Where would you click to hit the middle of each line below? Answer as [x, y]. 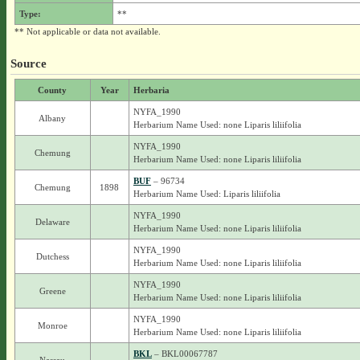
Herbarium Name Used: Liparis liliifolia [207, 194]
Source [28, 63]
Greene [52, 291]
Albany [53, 118]
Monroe [52, 325]
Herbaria [151, 90]
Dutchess [52, 256]
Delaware [52, 222]
